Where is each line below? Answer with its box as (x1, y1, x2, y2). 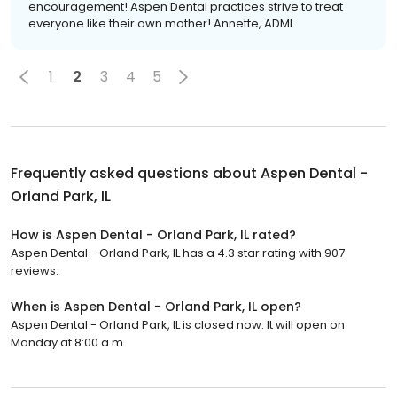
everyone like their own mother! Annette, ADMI (28, 14, 292, 32)
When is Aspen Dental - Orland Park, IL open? (11, 297, 301, 315)
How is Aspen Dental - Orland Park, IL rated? (11, 225, 296, 244)
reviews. (11, 261, 58, 279)
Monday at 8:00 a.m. (11, 333, 126, 351)
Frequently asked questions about (11, 162, 261, 183)
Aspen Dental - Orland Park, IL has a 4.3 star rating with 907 (11, 244, 345, 261)
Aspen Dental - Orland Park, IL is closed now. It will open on (11, 315, 345, 333)
